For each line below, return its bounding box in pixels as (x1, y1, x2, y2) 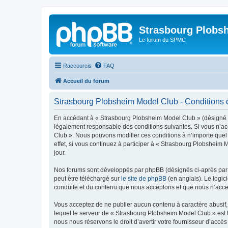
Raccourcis (63, 62, 92, 69)
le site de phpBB (121, 175, 166, 182)
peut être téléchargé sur (54, 175, 121, 182)
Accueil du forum (63, 77, 109, 84)
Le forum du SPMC (139, 37, 186, 43)
